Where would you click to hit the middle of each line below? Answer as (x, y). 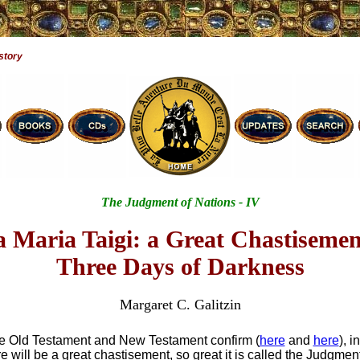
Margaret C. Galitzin (180, 305)
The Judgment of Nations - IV (180, 202)
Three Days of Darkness (180, 267)
